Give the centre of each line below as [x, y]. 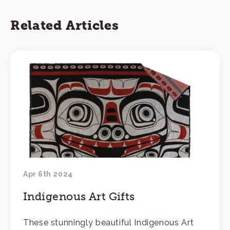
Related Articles [65, 25]
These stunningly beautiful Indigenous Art [109, 222]
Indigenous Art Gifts [79, 196]
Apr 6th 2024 [48, 174]
